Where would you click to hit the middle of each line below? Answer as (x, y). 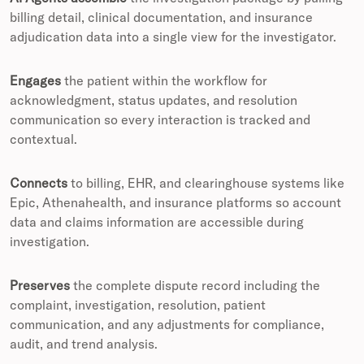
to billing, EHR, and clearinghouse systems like (206, 183)
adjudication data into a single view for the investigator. (173, 37)
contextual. (43, 139)
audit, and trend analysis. (84, 344)
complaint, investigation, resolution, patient (138, 305)
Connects (39, 183)
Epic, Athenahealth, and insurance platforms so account (175, 203)
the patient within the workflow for (164, 81)
